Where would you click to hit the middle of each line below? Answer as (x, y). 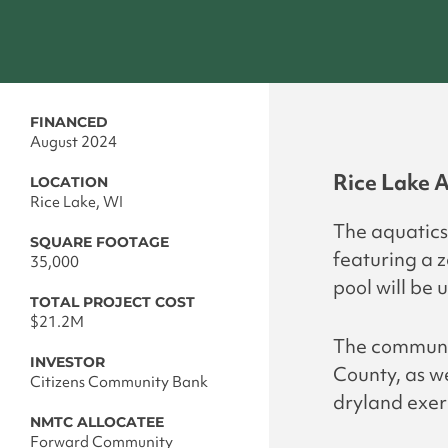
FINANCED (69, 122)
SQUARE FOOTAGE (99, 242)
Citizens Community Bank (119, 382)
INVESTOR (67, 362)
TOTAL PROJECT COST (112, 302)
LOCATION (69, 182)
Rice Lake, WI (76, 202)
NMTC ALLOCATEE (97, 422)
